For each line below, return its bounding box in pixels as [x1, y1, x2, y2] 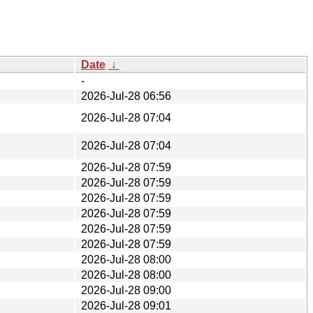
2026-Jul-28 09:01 [81, 299, 171, 312]
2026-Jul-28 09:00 [81, 284, 171, 296]
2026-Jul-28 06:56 [81, 89, 171, 102]
